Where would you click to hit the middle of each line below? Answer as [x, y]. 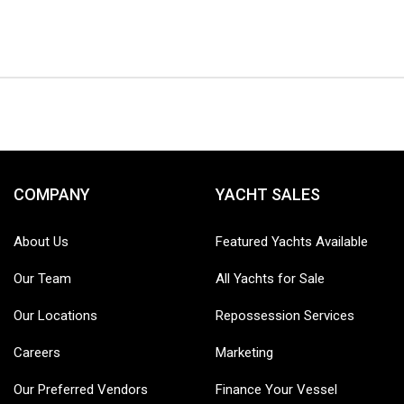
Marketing [244, 353]
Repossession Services [285, 316]
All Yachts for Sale [270, 279]
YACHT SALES [268, 195]
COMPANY [52, 195]
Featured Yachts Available [292, 242]
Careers [37, 353]
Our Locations [55, 316]
